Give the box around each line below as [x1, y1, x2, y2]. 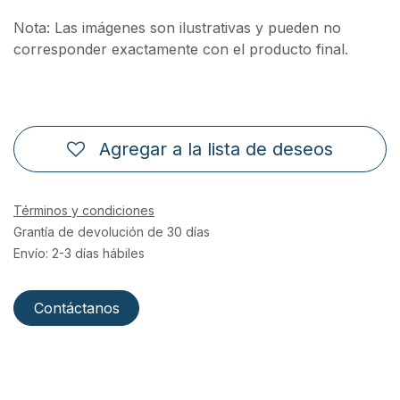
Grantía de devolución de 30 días [13, 223, 210, 239]
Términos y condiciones [13, 202, 154, 218]
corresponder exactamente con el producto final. [13, 40, 348, 59]
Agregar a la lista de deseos [99, 137, 333, 160]
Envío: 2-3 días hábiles [13, 245, 145, 261]
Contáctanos [33, 298, 120, 317]
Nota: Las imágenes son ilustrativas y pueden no [13, 19, 341, 37]
